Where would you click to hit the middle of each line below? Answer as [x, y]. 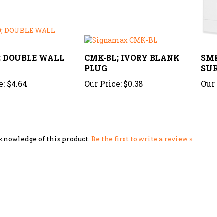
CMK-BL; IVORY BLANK [132, 47]
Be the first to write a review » [142, 128]
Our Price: [103, 73]
